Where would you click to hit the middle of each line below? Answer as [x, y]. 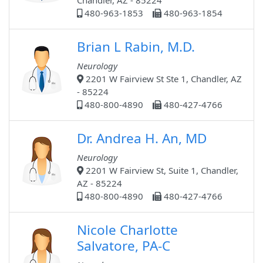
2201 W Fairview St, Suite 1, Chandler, [161, 171]
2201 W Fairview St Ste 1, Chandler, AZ [163, 79]
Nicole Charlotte [127, 230]
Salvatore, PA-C [124, 246]
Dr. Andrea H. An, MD [142, 139]
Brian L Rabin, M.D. [136, 47]
